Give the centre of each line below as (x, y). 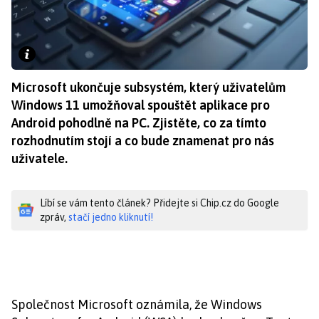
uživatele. (40, 158)
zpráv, (54, 217)
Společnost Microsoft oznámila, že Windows (137, 304)
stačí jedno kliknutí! (111, 217)
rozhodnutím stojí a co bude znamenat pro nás (143, 140)
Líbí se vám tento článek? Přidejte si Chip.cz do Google (159, 203)
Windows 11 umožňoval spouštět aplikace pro (141, 105)
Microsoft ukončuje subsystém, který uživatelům (148, 87)
